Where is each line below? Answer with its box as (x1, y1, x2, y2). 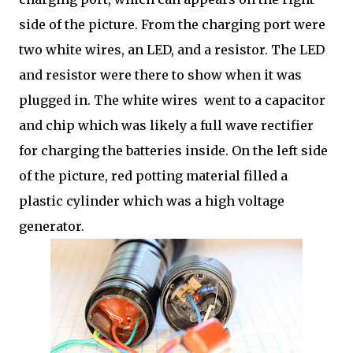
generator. (19, 218, 84, 234)
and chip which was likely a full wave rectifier (19, 117, 314, 133)
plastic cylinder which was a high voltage (19, 193, 284, 209)
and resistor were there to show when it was (19, 67, 302, 83)
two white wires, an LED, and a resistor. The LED (19, 42, 325, 58)
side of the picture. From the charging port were (19, 17, 325, 32)
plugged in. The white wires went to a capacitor (19, 92, 325, 108)
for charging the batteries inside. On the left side (19, 143, 328, 158)
